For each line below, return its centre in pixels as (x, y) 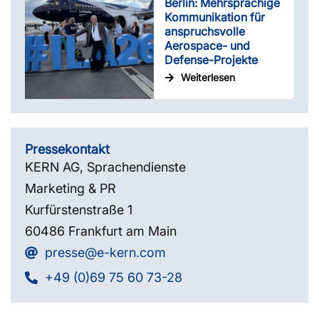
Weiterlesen (208, 77)
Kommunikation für (215, 17)
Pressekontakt (67, 149)
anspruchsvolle (205, 31)
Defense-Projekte (211, 59)
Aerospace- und (208, 45)
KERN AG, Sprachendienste (105, 167)
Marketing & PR (70, 188)
